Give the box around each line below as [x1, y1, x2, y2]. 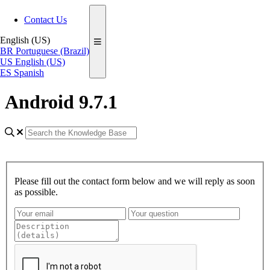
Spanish [14, 67, 44, 78]
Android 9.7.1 [5, 91, 118, 113]
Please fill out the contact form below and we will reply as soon [14, 175, 255, 186]
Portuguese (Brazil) [16, 46, 89, 56]
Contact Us [24, 14, 67, 25]
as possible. [14, 186, 58, 197]
